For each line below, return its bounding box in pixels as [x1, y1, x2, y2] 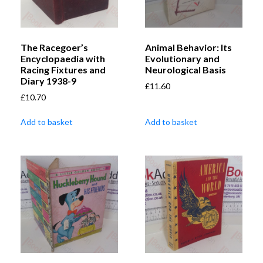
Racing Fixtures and [21, 64, 106, 76]
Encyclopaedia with [21, 53, 105, 65]
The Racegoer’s [21, 42, 88, 53]
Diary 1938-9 [21, 75, 76, 87]
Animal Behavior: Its [145, 42, 232, 53]
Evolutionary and [145, 53, 220, 65]
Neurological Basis [145, 64, 226, 76]
